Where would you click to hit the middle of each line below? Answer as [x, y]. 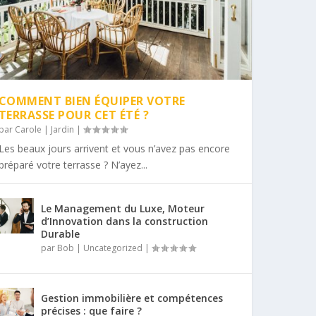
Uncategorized [113, 248]
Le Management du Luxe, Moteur [122, 208]
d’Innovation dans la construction [124, 221]
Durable [60, 233]
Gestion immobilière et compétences [132, 298]
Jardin [62, 129]
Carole [28, 129]
